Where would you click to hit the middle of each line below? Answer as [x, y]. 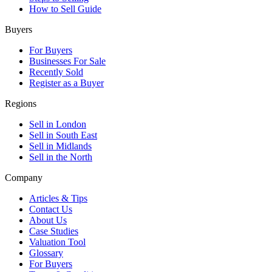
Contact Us [51, 209]
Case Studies [54, 231]
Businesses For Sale [67, 61]
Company [24, 177]
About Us [48, 220]
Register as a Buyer [66, 83]
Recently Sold [56, 72]
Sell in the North [61, 157]
